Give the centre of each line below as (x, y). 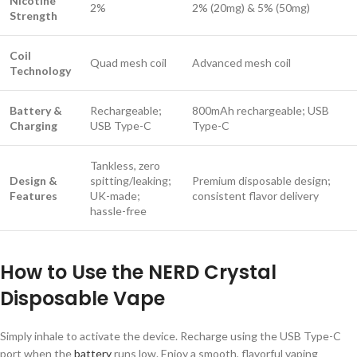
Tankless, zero (125, 165)
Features (33, 195)
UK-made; (115, 195)
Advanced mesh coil (241, 62)
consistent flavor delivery (255, 195)
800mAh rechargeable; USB (261, 110)
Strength (33, 15)
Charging (33, 125)
